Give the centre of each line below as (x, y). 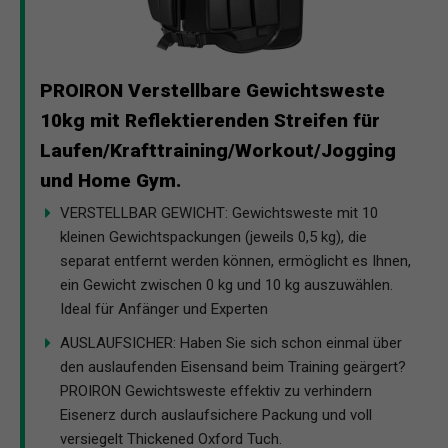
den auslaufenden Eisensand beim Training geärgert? (233, 366)
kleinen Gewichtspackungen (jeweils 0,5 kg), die (213, 236)
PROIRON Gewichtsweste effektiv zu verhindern (216, 390)
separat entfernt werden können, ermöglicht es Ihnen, (235, 260)
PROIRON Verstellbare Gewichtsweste (212, 90)
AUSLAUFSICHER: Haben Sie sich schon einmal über (231, 342)
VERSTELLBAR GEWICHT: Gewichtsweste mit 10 (219, 212)
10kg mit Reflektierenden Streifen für (210, 120)
